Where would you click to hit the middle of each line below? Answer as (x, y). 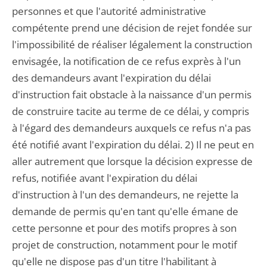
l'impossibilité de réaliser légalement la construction (132, 44)
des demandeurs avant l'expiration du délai (111, 78)
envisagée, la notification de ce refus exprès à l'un (126, 61)
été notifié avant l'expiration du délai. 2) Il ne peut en (133, 145)
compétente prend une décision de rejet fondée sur (132, 28)
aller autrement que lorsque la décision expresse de (132, 161)
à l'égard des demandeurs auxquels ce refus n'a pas (131, 128)
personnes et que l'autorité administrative (109, 11)
